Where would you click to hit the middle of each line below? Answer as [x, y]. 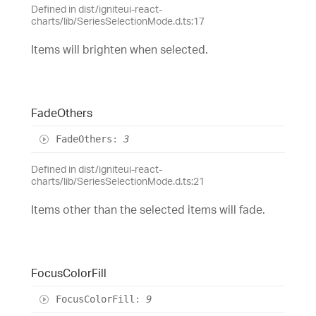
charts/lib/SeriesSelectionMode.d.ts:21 [118, 181]
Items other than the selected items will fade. [148, 209]
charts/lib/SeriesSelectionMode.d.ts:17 [118, 20]
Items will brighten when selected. [120, 49]
